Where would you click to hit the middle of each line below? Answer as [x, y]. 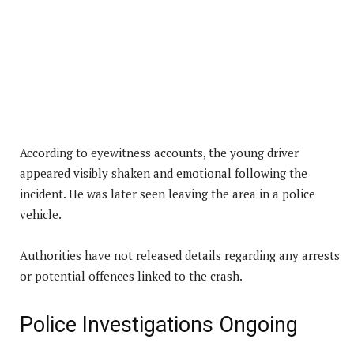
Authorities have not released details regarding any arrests [180, 255]
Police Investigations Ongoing [159, 324]
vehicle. [41, 214]
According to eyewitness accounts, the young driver [159, 152]
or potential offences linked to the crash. [131, 275]
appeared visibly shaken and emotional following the [164, 173]
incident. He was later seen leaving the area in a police [168, 193]
